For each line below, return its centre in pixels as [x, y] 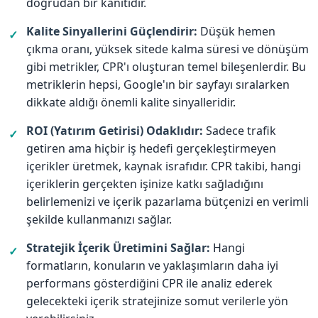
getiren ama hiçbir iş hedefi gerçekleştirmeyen [151, 149]
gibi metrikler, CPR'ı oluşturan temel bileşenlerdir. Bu [166, 67]
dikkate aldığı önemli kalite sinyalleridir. [131, 103]
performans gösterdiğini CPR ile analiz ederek [149, 284]
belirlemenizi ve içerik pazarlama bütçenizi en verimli [168, 202]
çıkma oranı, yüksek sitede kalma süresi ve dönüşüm [168, 49]
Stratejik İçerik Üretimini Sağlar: [118, 248]
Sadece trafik [240, 131]
